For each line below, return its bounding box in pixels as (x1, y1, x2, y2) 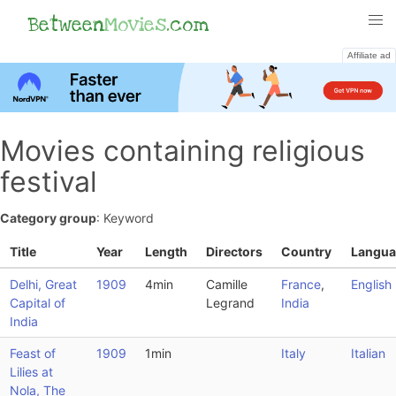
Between (28, 12, 104, 38)
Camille (205, 277, 247, 293)
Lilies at (9, 364, 53, 380)
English (350, 277, 392, 293)
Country (280, 244, 331, 260)
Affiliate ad (347, 50, 391, 61)
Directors (205, 244, 263, 260)
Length (144, 244, 187, 260)
